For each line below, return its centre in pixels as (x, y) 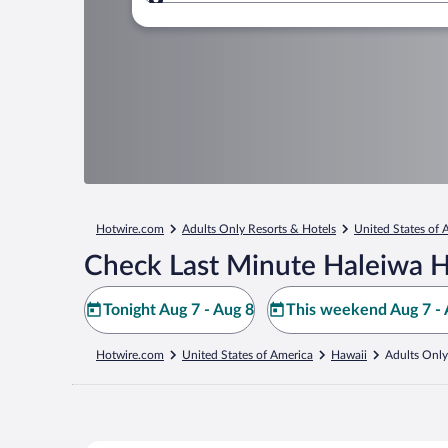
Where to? (225, 11)
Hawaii (349, 355)
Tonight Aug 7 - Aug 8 (178, 310)
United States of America (247, 355)
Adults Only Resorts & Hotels (259, 229)
